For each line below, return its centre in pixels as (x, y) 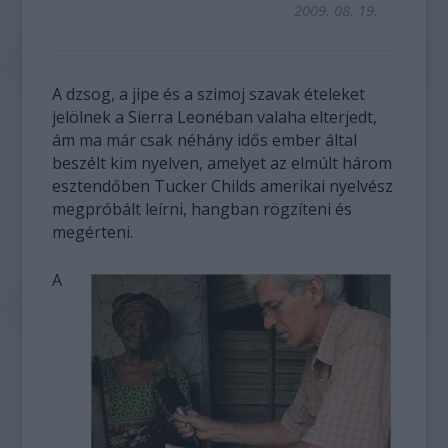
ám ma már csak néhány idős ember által (205, 140)
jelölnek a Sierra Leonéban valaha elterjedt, (215, 117)
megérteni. (93, 232)
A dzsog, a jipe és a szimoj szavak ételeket (209, 94)
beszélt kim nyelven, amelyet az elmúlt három (222, 163)
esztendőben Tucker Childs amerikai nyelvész (223, 186)
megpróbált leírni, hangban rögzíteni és (202, 209)
